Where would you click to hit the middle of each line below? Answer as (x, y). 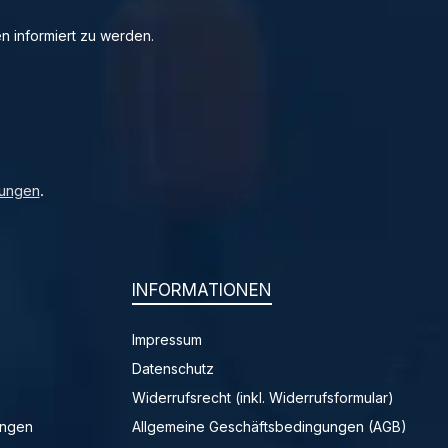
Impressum (167, 340)
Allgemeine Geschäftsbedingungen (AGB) (269, 427)
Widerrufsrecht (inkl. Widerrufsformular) (263, 398)
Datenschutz (173, 369)
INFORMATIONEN (202, 290)
